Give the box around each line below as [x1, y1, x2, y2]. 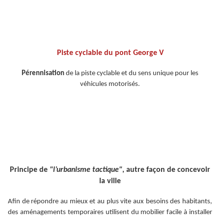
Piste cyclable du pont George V [56, 49, 164, 57]
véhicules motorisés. [80, 81, 140, 88]
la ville [99, 177, 121, 186]
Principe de [10, 166, 50, 174]
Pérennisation [22, 70, 64, 78]
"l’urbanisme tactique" [50, 166, 122, 174]
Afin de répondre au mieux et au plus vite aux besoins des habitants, [8, 198, 212, 206]
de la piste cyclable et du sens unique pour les [64, 70, 198, 78]
